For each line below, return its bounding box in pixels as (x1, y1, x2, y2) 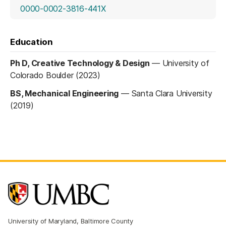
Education (10, 37, 53, 47)
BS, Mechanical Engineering (10, 88, 119, 99)
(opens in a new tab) (105, 3, 182, 14)
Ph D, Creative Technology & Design (10, 58, 150, 69)
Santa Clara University (131, 88, 212, 99)
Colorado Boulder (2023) (10, 70, 100, 81)
